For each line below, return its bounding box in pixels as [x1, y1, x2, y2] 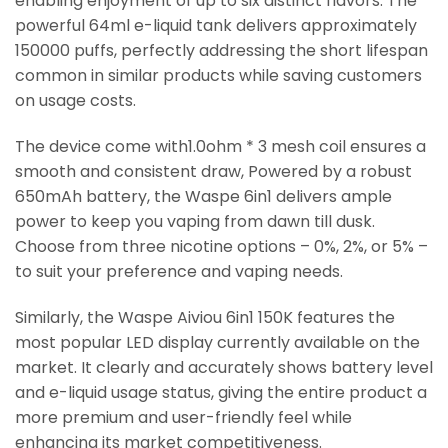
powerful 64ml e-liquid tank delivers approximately [15, 14, 417, 38]
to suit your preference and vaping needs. [15, 260, 343, 284]
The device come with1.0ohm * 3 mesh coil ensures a [15, 135, 426, 159]
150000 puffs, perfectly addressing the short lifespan [15, 39, 428, 63]
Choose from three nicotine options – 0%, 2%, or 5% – [15, 235, 428, 259]
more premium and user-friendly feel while [15, 405, 352, 429]
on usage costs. [15, 89, 136, 113]
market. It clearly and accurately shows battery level [15, 355, 433, 379]
